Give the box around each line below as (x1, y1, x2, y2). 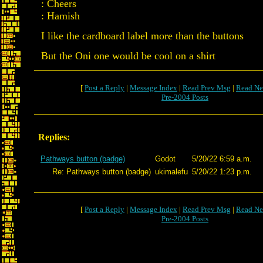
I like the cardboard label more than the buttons (41, 30, 244, 42)
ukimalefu (155, 167, 188, 176)
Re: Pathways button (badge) (41, 167, 151, 176)
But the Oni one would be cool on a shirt (41, 50, 215, 62)
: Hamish (41, 10, 80, 22)
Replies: (38, 132, 70, 142)
